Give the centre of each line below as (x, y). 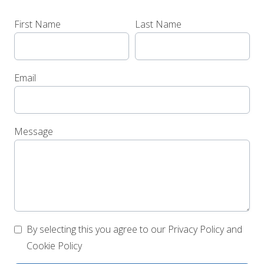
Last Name (158, 24)
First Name (37, 24)
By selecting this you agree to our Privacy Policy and (134, 229)
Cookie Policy (54, 246)
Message (34, 131)
